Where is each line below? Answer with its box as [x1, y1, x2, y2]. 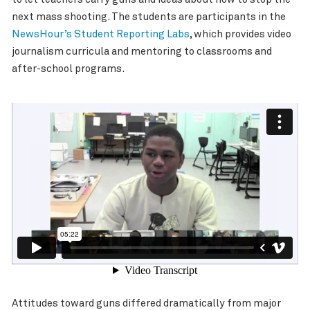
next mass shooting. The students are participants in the [11, 11, 286, 22]
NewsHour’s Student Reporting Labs [11, 28, 190, 39]
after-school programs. [11, 63, 125, 74]
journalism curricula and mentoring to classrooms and [11, 46, 272, 57]
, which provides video [189, 28, 291, 39]
